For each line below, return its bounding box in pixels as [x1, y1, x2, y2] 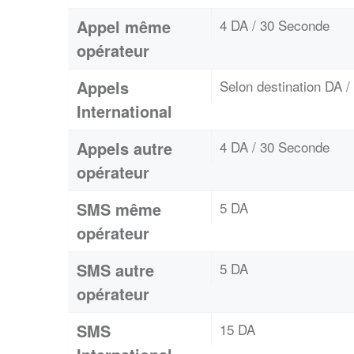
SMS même [77, 198, 161, 220]
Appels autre [77, 137, 172, 160]
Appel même [77, 15, 171, 38]
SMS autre [77, 258, 154, 281]
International [77, 100, 172, 122]
